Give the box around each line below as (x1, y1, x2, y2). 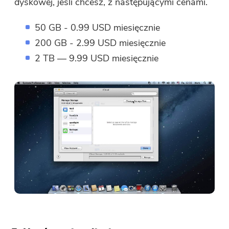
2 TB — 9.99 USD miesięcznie (35, 52, 159, 65)
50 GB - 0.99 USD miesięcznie (35, 21, 161, 34)
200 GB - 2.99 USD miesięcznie (35, 37, 166, 50)
